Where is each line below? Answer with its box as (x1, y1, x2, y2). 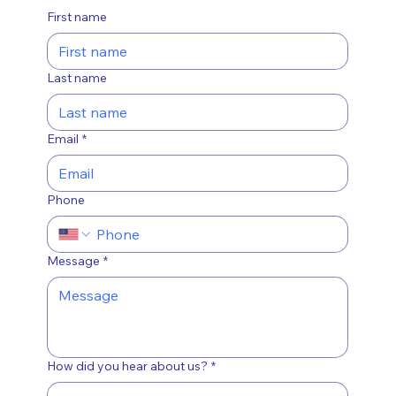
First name (47, 8, 108, 25)
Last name (47, 69, 108, 86)
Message (47, 252, 101, 269)
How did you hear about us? (47, 357, 209, 374)
